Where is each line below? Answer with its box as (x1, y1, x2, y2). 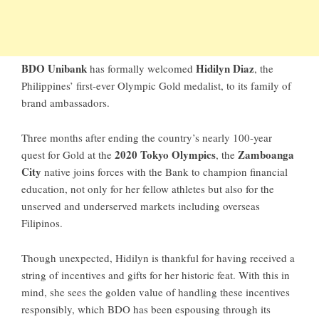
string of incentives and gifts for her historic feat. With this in (21, 268, 290, 283)
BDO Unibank (21, 61, 87, 77)
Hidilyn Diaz (196, 61, 254, 77)
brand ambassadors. (21, 95, 110, 110)
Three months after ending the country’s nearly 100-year (21, 130, 272, 145)
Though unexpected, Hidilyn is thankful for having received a (21, 251, 295, 266)
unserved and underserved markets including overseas (21, 199, 260, 214)
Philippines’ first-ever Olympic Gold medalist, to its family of (21, 78, 291, 93)
